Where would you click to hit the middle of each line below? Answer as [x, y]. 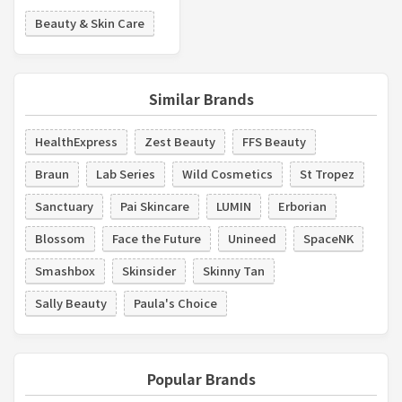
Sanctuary [64, 206]
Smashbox [65, 271]
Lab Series [126, 174]
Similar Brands [201, 99]
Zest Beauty [180, 142]
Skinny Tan [234, 271]
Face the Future [157, 239]
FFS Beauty [274, 142]
